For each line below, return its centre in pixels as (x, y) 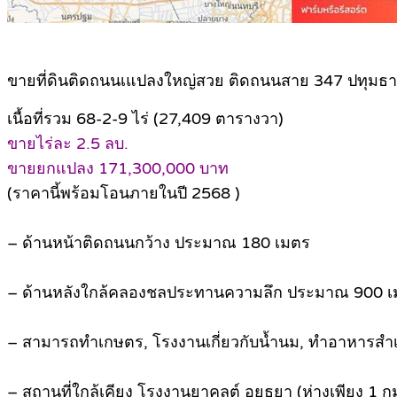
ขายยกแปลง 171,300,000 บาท (118, 169)
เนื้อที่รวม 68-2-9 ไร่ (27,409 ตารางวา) (145, 119)
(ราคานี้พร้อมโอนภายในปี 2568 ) (124, 194)
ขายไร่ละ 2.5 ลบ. (68, 144)
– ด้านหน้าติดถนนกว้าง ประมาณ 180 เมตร (159, 243)
